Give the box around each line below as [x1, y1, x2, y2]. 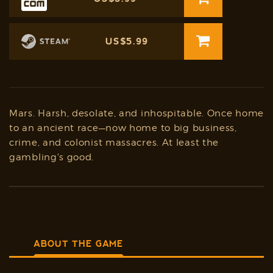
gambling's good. [9, 151, 94, 163]
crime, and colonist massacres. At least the [9, 136, 219, 148]
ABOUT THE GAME [34, 238, 124, 249]
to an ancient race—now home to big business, [9, 122, 237, 133]
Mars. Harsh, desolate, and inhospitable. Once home [9, 107, 264, 119]
